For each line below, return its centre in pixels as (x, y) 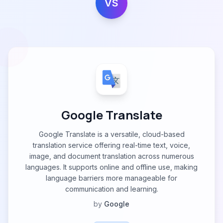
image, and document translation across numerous (111, 156)
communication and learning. (111, 189)
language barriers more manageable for (111, 178)
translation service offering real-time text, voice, (111, 145)
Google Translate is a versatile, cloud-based (111, 134)
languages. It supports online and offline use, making (111, 167)
